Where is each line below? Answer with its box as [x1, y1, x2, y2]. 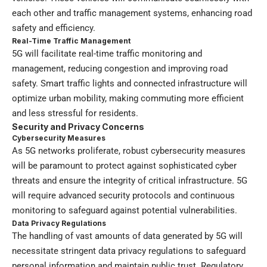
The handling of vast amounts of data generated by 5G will [12, 231, 243, 242]
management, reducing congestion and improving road [12, 63, 228, 74]
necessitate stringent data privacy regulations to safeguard [12, 246, 246, 257]
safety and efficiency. [12, 23, 95, 34]
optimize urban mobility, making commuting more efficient [12, 93, 244, 104]
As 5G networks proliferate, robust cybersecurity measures [12, 145, 246, 157]
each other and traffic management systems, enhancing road [12, 8, 252, 19]
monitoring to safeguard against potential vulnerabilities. [12, 205, 237, 216]
